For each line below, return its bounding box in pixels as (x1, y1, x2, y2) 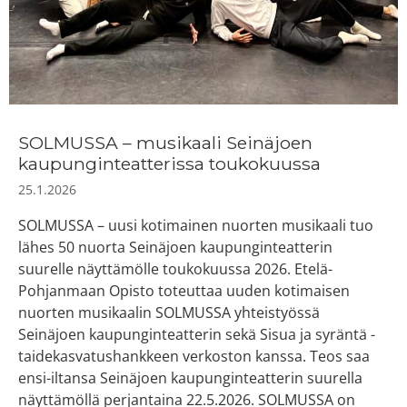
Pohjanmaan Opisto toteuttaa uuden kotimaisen (18, 280, 350, 301)
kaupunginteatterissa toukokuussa (18, 152, 321, 174)
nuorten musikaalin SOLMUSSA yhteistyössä (18, 302, 320, 323)
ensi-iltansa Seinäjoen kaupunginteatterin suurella (18, 367, 362, 388)
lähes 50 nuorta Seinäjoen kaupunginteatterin (18, 236, 333, 257)
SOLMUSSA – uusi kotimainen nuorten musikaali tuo (18, 214, 373, 235)
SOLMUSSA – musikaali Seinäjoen (18, 131, 313, 154)
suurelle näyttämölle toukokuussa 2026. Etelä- (18, 258, 333, 279)
